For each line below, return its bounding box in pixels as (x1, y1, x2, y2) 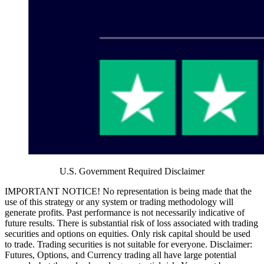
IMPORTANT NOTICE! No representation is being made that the (5, 186, 252, 196)
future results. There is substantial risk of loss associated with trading (5, 218, 258, 228)
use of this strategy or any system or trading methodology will (5, 197, 233, 207)
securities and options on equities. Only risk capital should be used (5, 229, 250, 239)
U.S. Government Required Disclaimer (60, 166, 204, 176)
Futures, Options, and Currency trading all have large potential (5, 250, 236, 260)
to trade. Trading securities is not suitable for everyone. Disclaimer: (5, 239, 252, 249)
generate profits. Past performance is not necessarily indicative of (5, 207, 245, 217)
